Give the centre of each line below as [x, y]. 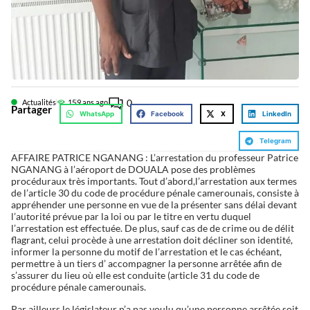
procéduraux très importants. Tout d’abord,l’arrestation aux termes [154, 181]
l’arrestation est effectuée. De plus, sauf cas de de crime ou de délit [152, 228]
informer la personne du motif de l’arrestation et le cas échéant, [146, 252]
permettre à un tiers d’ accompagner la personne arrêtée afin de [146, 264]
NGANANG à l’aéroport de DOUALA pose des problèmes [133, 170]
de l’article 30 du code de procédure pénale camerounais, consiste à [155, 193]
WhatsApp [97, 113]
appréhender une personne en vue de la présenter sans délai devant [154, 205]
